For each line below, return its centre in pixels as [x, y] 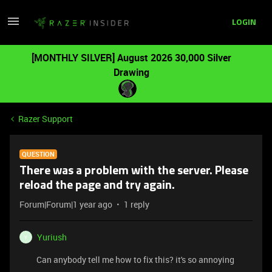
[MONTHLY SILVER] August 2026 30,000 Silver [131, 58]
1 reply [137, 204]
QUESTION [38, 154]
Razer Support [46, 119]
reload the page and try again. [97, 186]
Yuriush [52, 237]
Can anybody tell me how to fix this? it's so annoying [136, 260]
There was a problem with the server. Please [134, 171]
